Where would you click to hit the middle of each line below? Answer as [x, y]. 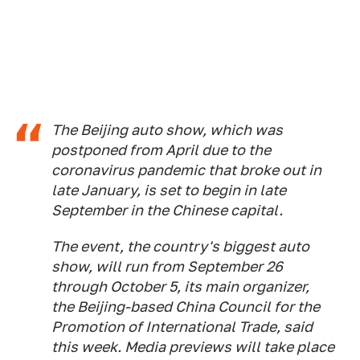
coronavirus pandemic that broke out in [186, 170]
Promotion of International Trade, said [182, 326]
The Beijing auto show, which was [167, 129]
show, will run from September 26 [167, 266]
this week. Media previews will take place [193, 346]
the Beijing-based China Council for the [186, 306]
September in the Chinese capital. [167, 210]
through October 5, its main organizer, [180, 286]
